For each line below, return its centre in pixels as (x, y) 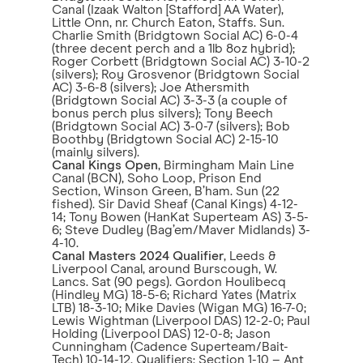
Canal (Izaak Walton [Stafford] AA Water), (168, 10)
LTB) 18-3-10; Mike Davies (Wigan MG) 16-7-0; (179, 308)
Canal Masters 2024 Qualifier (138, 256)
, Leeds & (250, 256)
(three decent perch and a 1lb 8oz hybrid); (173, 49)
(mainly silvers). (96, 152)
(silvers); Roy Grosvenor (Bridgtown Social (175, 75)
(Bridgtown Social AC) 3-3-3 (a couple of (170, 100)
